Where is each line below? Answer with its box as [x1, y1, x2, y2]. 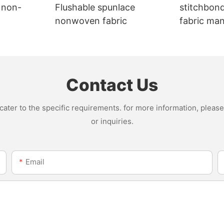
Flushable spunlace [55, 1, 135, 12]
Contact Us [66, 74, 158, 95]
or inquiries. [90, 116, 133, 126]
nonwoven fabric [55, 15, 127, 26]
